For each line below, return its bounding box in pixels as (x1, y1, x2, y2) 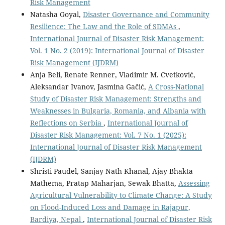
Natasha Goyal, (30, 10, 83, 20)
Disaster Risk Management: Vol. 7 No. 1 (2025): (30, 130, 186, 140)
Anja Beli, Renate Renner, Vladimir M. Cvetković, (30, 70, 195, 80)
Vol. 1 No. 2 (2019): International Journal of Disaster (30, 46, 204, 56)
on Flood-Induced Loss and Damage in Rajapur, (30, 202, 190, 212)
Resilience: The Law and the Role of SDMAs (30, 22, 178, 32)
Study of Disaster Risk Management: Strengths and (30, 94, 201, 104)
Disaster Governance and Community (82, 10, 209, 20)
